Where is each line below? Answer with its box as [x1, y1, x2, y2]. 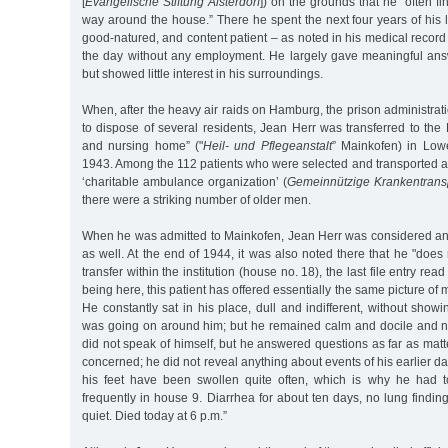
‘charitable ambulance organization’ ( [82, 175, 287, 190]
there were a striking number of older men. [82, 193, 311, 208]
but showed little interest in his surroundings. [82, 67, 323, 82]
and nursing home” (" [82, 139, 203, 154]
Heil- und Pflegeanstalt [203, 139, 332, 154]
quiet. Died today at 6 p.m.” [82, 409, 227, 424]
